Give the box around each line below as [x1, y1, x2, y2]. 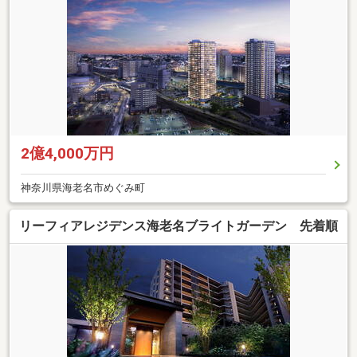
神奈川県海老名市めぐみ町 [21, 182, 145, 194]
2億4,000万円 [21, 144, 114, 163]
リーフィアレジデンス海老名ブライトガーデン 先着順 [19, 218, 338, 233]
